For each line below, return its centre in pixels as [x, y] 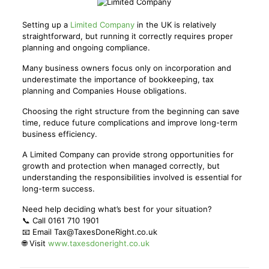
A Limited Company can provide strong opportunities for [128, 155]
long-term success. [58, 189]
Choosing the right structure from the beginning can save [131, 111]
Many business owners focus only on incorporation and [126, 68]
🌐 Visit [35, 243]
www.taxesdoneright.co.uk [98, 243]
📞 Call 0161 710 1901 [60, 221]
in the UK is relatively [175, 25]
